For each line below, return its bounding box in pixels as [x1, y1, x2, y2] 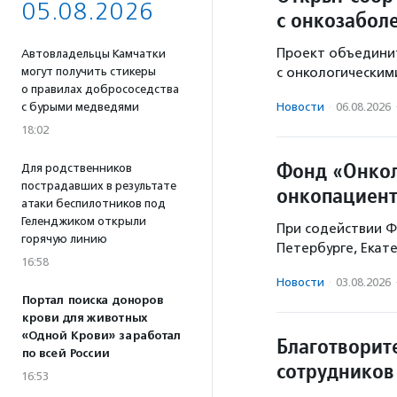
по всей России [21, 346, 109, 361]
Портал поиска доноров [21, 293, 163, 307]
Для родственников [21, 161, 132, 175]
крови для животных [21, 311, 147, 325]
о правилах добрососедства [21, 82, 179, 96]
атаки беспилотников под [21, 197, 166, 210]
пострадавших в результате [21, 179, 176, 192]
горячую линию [21, 232, 107, 245]
